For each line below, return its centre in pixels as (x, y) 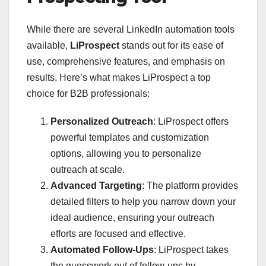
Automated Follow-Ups (102, 249)
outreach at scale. (88, 169)
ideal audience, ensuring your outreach (132, 217)
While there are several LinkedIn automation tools (131, 29)
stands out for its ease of (171, 45)
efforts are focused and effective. (118, 233)
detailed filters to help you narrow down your (143, 201)
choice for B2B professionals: (88, 93)
